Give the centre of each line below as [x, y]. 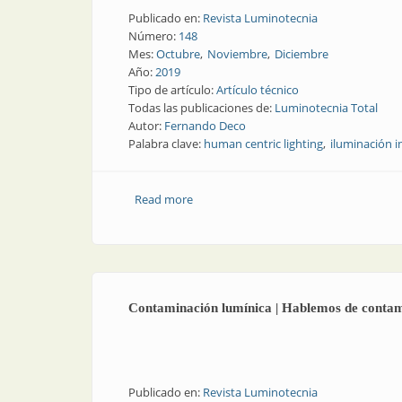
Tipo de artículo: [172, 90]
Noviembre [237, 54]
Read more [163, 199]
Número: [153, 36]
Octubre [178, 54]
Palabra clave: [166, 144]
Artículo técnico [258, 90]
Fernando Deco [205, 126]
